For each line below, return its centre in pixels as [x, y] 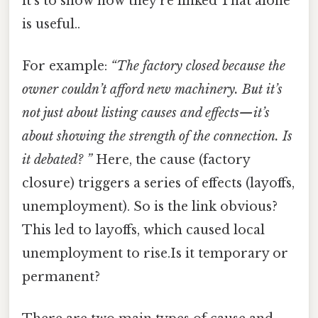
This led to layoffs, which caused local [143, 230]
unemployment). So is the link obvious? [150, 206]
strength [152, 136]
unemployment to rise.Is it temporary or [155, 253]
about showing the [76, 136]
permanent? [61, 276]
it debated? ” [57, 159]
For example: [66, 66]
